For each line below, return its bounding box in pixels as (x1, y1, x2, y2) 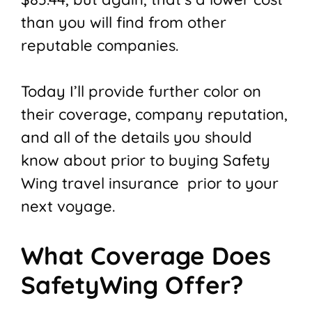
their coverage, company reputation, (21, 104, 288, 125)
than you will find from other (21, 13, 226, 33)
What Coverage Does (21, 240, 271, 272)
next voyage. (21, 196, 115, 217)
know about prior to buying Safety (21, 150, 270, 171)
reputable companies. (21, 36, 178, 56)
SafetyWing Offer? (21, 270, 243, 301)
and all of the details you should (21, 127, 252, 148)
